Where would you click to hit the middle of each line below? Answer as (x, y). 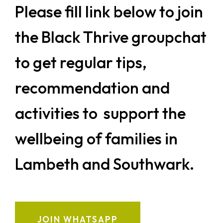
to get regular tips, (81, 62)
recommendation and (92, 88)
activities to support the (100, 113)
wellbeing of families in (96, 138)
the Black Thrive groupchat (111, 37)
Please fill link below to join (109, 11)
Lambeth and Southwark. (105, 164)
